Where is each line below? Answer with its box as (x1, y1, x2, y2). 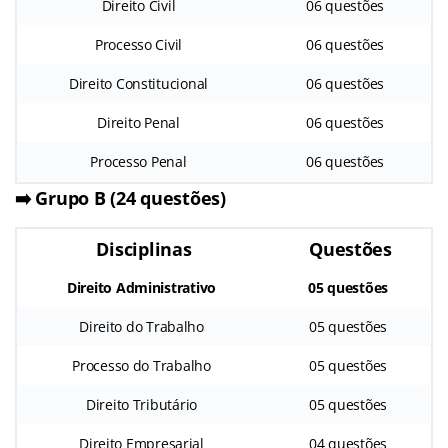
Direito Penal (97, 113, 180, 133)
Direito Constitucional (68, 74, 209, 94)
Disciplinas (96, 237, 192, 262)
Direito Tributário (85, 395, 198, 415)
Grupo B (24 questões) (35, 186, 226, 211)
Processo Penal (90, 152, 187, 172)
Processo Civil (94, 35, 183, 55)
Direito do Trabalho (79, 317, 204, 337)
